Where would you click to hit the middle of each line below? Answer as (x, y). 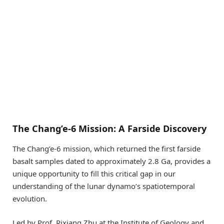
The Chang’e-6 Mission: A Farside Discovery (109, 129)
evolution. (30, 199)
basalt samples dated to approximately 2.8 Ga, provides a (111, 161)
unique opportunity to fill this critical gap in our (94, 174)
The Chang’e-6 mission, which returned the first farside (106, 149)
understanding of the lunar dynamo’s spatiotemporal (104, 186)
